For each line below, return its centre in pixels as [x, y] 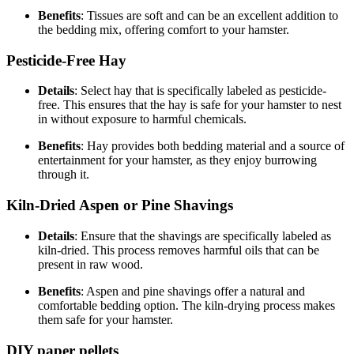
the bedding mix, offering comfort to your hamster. [164, 29]
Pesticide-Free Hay [66, 60]
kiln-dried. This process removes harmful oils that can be [179, 250]
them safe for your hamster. [105, 319]
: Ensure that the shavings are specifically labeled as [203, 235]
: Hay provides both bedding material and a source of [213, 146]
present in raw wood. [90, 264]
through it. [64, 175]
